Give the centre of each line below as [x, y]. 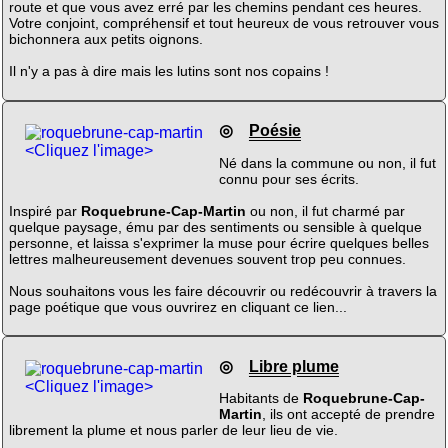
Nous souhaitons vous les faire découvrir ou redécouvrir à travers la [222, 290]
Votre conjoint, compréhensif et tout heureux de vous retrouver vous [223, 22]
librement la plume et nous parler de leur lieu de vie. [173, 430]
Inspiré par [44, 210]
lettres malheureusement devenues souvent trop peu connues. [207, 258]
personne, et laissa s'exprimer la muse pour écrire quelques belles [218, 242]
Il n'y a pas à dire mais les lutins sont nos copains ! [168, 70]
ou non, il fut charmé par [325, 210]
